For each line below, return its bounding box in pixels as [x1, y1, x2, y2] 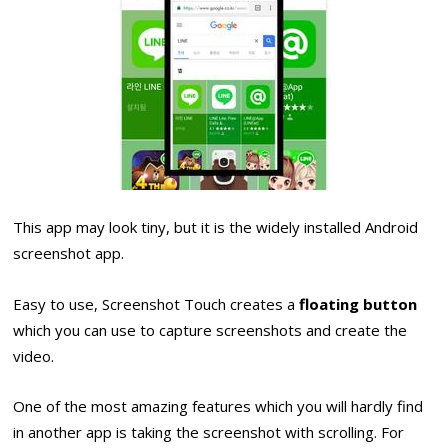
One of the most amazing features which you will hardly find [13, 396, 424, 417]
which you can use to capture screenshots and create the [13, 319, 408, 340]
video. [13, 345, 55, 366]
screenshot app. [13, 243, 125, 264]
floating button [299, 293, 418, 314]
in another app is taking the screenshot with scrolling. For [13, 422, 405, 443]
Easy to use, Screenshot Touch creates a [13, 293, 300, 314]
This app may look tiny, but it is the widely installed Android [13, 217, 419, 238]
